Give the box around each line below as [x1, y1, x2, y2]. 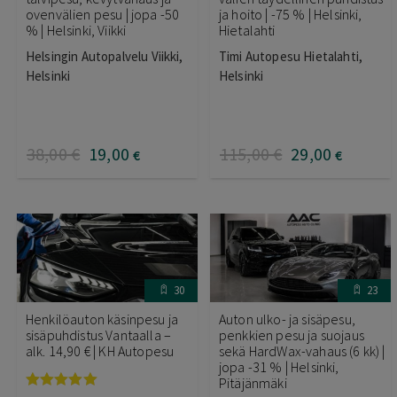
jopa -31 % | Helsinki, [219, 357, 339, 376]
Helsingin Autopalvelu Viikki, [26, 47, 183, 65]
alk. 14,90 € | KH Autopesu [26, 341, 175, 360]
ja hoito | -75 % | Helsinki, [219, 4, 362, 23]
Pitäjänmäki [219, 373, 287, 392]
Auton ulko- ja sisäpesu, [219, 309, 355, 328]
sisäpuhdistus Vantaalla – [26, 325, 172, 344]
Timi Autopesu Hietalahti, [219, 47, 363, 65]
